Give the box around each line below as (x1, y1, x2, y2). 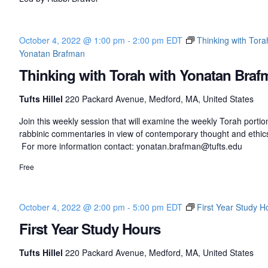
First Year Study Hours (19, 218, 160, 239)
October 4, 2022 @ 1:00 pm (19, 34, 125, 47)
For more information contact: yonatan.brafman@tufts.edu (19, 140, 242, 153)
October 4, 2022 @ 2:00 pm (19, 201, 125, 214)
